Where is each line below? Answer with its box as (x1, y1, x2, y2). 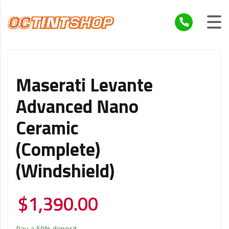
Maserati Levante (16, 77, 153, 96)
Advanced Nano (16, 98, 139, 117)
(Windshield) (16, 163, 114, 181)
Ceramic (16, 120, 79, 139)
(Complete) (16, 141, 100, 160)
